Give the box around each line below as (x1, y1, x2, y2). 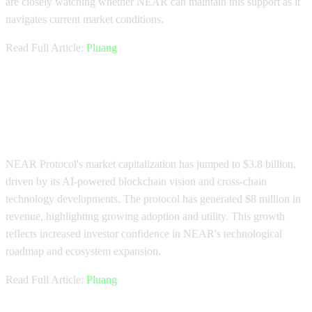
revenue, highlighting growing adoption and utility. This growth (6, 210, 285, 223)
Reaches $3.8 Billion (6, 116, 171, 138)
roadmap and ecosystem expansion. (6, 245, 161, 258)
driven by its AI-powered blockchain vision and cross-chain (6, 175, 267, 188)
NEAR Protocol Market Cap (6, 93, 239, 114)
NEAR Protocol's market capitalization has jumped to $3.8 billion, (6, 158, 296, 171)
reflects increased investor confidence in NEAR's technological (6, 228, 282, 240)
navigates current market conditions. (6, 13, 164, 26)
